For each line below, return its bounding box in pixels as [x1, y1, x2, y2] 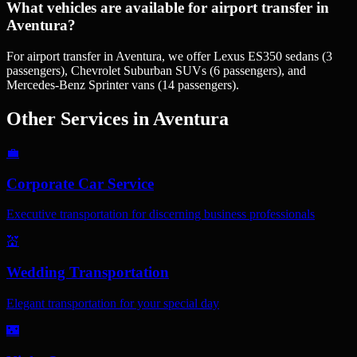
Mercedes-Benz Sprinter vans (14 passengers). [6, 78, 239, 92]
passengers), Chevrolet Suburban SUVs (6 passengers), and [6, 64, 306, 78]
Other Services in [6, 108, 149, 130]
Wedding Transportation [6, 264, 169, 281]
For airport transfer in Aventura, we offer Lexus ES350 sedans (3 [6, 49, 332, 64]
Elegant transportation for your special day [6, 296, 219, 310]
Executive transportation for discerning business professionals [6, 207, 315, 222]
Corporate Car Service [6, 175, 154, 192]
